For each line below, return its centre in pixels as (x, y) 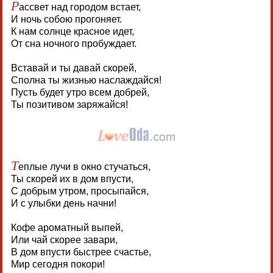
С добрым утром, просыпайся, (80, 191)
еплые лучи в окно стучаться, (84, 167)
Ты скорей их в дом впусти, (72, 179)
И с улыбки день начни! (63, 204)
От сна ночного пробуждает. (73, 44)
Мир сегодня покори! (58, 264)
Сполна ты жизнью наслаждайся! (86, 80)
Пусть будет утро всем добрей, (80, 93)
